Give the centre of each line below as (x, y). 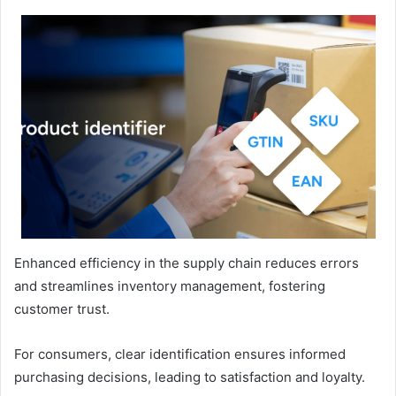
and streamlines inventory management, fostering (170, 286)
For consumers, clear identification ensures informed (180, 354)
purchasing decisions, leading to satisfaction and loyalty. (190, 377)
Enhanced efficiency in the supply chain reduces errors (187, 263)
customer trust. (62, 308)
